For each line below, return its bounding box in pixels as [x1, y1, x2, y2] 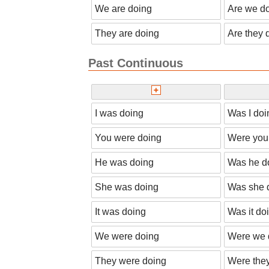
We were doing [95, 231, 159, 241]
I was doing [95, 107, 144, 118]
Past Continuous [88, 56, 183, 70]
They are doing [95, 28, 159, 39]
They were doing [95, 255, 166, 266]
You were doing [95, 132, 162, 143]
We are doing [95, 4, 152, 14]
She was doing [95, 181, 159, 192]
